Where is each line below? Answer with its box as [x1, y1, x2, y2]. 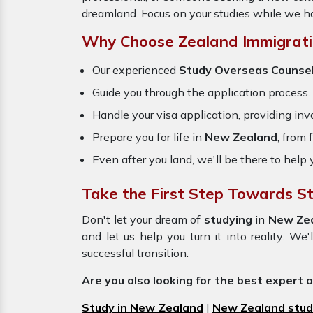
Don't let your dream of [82, 212, 204, 226]
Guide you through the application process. [92, 85, 310, 99]
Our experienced [92, 63, 179, 77]
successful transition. [82, 246, 189, 260]
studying [203, 212, 255, 226]
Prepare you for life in [92, 130, 205, 144]
